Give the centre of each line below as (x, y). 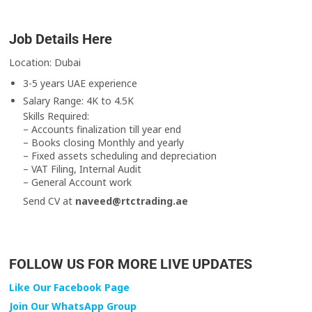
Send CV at (49, 201)
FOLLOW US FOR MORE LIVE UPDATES (131, 264)
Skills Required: (56, 116)
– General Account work (78, 182)
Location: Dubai (45, 63)
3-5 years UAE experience (80, 84)
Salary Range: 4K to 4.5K (79, 101)
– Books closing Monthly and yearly (104, 143)
